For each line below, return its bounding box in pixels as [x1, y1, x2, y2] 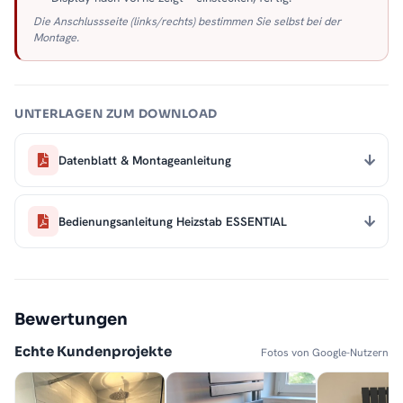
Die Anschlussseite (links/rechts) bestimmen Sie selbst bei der [33, 13, 341, 30]
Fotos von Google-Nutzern [261, 345, 389, 361]
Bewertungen [14, 309, 128, 330]
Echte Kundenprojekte [14, 343, 172, 361]
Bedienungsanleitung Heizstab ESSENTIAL [58, 212, 287, 229]
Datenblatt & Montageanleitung [58, 151, 231, 168]
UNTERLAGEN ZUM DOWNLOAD [14, 106, 218, 122]
